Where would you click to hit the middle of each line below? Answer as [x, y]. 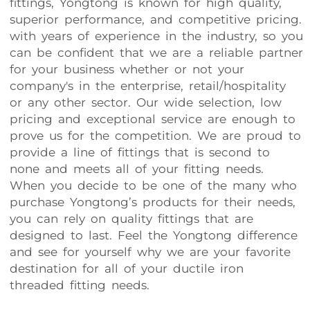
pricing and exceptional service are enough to [151, 119]
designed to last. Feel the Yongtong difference [152, 235]
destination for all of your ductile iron [125, 268]
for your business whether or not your [126, 69]
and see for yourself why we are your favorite [149, 252]
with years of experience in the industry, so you [155, 36]
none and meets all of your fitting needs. [135, 169]
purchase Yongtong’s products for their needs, [151, 202]
